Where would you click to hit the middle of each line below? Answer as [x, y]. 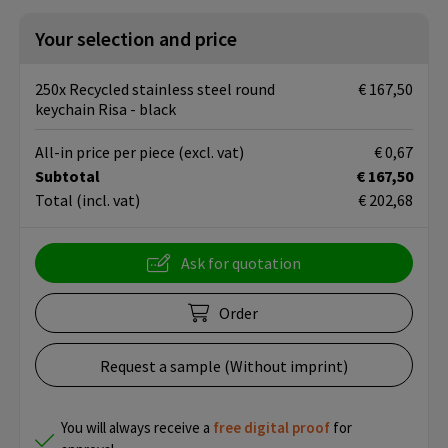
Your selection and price [136, 39]
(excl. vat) [211, 152]
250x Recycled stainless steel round [155, 89]
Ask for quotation [241, 263]
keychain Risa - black [105, 109]
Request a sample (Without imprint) [224, 366]
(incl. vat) [108, 200]
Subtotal [67, 176]
